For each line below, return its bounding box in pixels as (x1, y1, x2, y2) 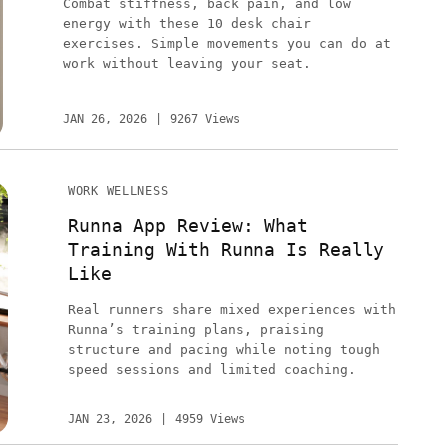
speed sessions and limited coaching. (68, 361, 356, 377)
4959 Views (175, 411, 245, 426)
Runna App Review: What (68, 214, 309, 236)
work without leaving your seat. (62, 56, 311, 72)
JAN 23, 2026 (68, 411, 152, 426)
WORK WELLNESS (68, 183, 169, 198)
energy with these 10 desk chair (62, 16, 311, 32)
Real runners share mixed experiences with (68, 301, 396, 317)
